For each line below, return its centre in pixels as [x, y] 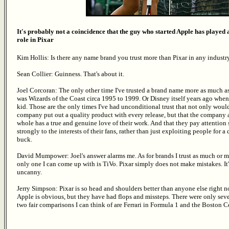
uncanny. [29, 172]
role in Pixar [35, 40]
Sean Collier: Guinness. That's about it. [71, 74]
